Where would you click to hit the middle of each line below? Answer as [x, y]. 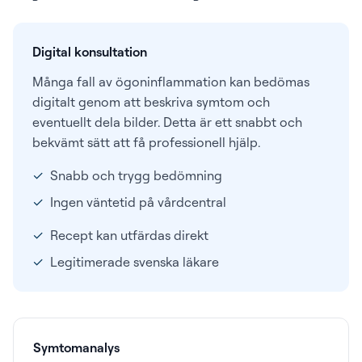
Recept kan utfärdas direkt [129, 235]
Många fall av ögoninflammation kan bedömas [171, 82]
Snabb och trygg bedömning [136, 175]
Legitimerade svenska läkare [135, 262]
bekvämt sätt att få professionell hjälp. [146, 142]
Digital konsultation [90, 52]
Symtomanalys [76, 347]
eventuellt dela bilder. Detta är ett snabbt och [167, 122]
